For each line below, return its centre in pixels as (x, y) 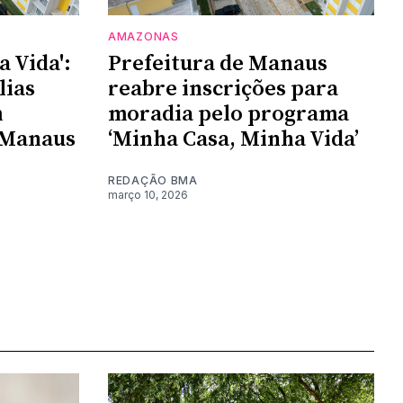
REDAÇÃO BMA (153, 180)
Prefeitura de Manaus (218, 63)
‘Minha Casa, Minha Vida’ (233, 139)
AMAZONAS (143, 36)
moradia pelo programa (228, 114)
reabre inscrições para (223, 89)
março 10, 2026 (148, 194)
